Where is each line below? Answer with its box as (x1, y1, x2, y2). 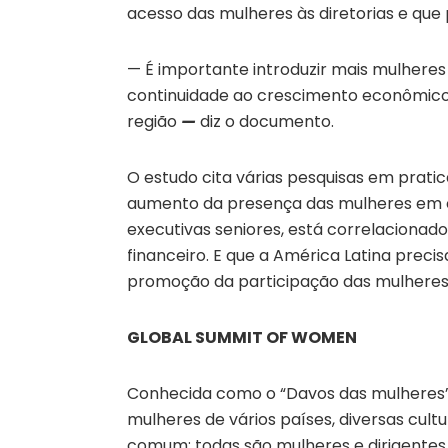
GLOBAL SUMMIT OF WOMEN (127, 325, 357, 349)
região (127, 109, 177, 133)
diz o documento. (200, 109, 334, 133)
